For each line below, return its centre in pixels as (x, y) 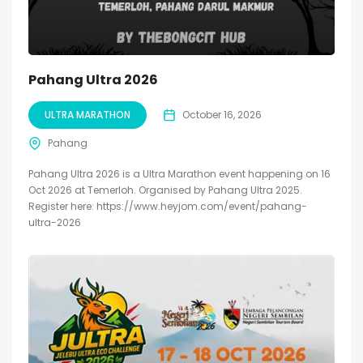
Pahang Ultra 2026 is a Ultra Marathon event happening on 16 (179, 173)
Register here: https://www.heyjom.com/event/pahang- (168, 206)
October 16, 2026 (222, 114)
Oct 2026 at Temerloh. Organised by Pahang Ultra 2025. (165, 190)
